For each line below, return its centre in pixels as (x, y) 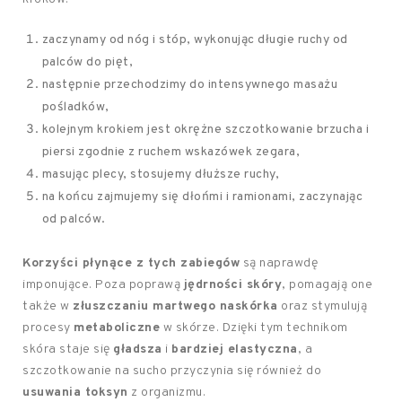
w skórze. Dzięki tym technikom (254, 328)
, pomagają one (327, 285)
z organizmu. (166, 393)
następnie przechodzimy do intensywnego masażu (190, 85)
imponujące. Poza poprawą (103, 285)
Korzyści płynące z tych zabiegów (131, 263)
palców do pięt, (87, 62)
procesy (48, 328)
